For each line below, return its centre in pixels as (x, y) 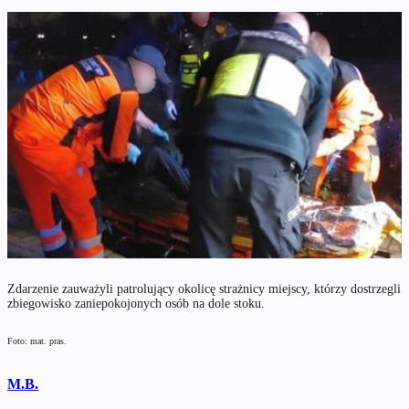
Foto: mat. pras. (37, 341)
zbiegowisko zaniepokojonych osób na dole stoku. (136, 303)
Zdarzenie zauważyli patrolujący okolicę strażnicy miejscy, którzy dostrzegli (204, 288)
